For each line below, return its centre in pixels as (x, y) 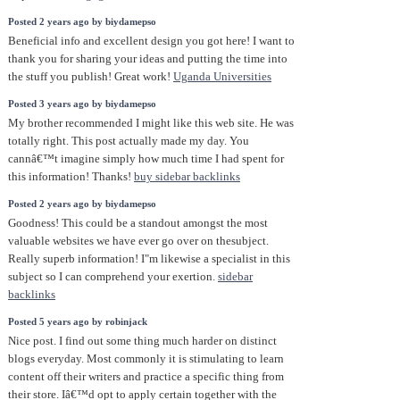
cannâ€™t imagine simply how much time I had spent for (146, 159)
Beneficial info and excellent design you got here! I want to (151, 42)
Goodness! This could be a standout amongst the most (138, 224)
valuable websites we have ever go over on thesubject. (138, 242)
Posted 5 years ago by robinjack (78, 321)
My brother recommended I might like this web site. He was (151, 124)
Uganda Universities (222, 77)
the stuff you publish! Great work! (91, 77)
